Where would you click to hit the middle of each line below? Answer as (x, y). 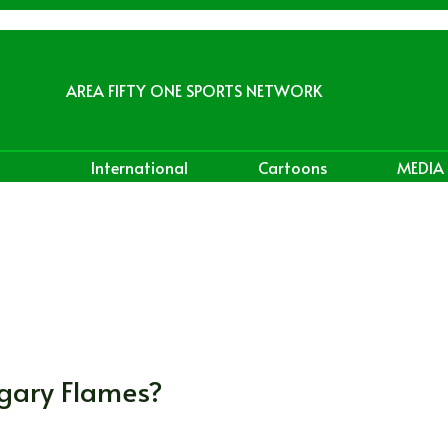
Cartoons (292, 166)
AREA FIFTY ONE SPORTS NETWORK (194, 89)
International (139, 166)
